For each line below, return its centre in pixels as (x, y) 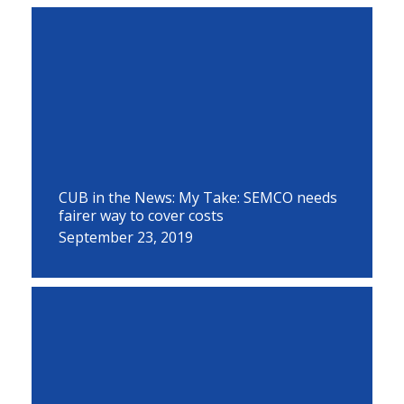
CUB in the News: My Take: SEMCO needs (198, 197)
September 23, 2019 (126, 237)
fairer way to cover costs (141, 216)
